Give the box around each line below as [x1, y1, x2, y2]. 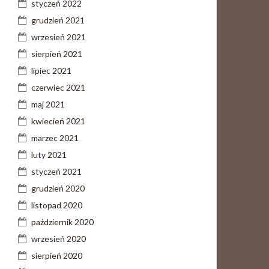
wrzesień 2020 [31, 234, 86, 244]
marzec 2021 [31, 133, 79, 143]
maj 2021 [31, 99, 65, 109]
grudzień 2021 [31, 15, 85, 25]
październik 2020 [31, 217, 94, 227]
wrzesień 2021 [31, 32, 86, 42]
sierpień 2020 [31, 250, 82, 261]
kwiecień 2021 [31, 116, 85, 126]
